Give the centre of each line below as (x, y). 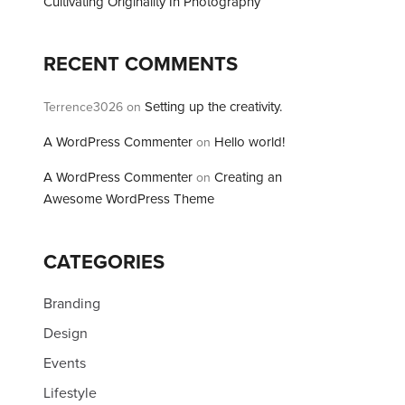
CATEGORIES (104, 261)
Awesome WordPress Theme (129, 198)
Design (66, 333)
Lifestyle (70, 392)
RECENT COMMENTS (141, 63)
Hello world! (250, 141)
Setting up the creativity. (213, 106)
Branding (72, 303)
